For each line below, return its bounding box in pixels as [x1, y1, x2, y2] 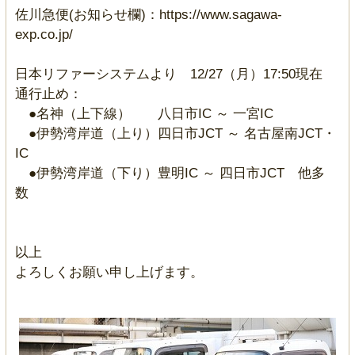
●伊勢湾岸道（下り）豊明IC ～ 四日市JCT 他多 [14, 165, 325, 181]
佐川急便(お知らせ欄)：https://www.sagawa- [14, 6, 282, 22]
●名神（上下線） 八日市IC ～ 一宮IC [14, 105, 287, 121]
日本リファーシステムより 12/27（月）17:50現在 [14, 66, 336, 82]
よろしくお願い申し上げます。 [14, 264, 217, 280]
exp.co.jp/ [14, 26, 100, 42]
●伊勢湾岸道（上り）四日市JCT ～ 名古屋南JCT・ [14, 125, 336, 141]
